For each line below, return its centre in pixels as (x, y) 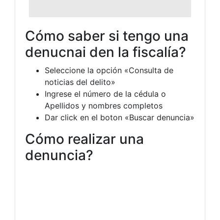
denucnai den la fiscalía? (106, 52)
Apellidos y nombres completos (104, 105)
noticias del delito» (80, 82)
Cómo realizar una (84, 139)
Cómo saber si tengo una (107, 36)
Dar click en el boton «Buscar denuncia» (120, 117)
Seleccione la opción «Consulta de (109, 70)
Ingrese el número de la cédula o (105, 94)
